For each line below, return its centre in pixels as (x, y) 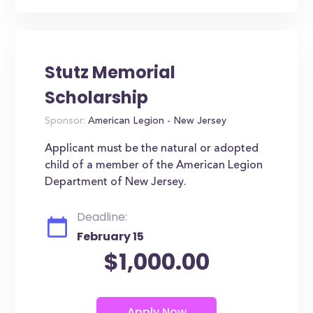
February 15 (111, 236)
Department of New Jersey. (116, 182)
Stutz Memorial (110, 72)
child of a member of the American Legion (154, 166)
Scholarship (97, 97)
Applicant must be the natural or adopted (152, 149)
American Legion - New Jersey (156, 122)
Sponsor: (65, 122)
